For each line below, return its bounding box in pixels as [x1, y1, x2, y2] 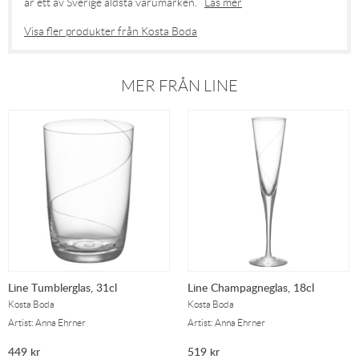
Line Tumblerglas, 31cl [8, 279, 117, 295]
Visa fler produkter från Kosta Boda [24, 24, 197, 38]
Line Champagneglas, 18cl [188, 279, 314, 295]
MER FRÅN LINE [121, 76, 238, 95]
